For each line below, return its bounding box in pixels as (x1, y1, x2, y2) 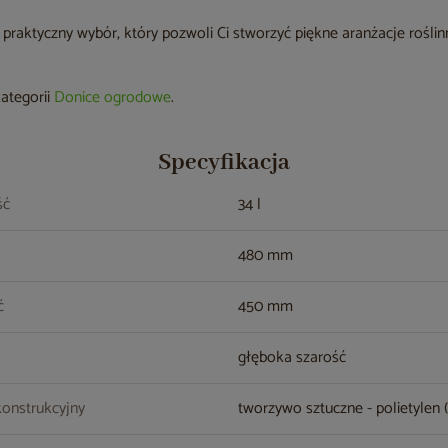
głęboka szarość (238, 344, 347, 371)
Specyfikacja (157, 148, 290, 177)
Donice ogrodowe (54, 84, 172, 111)
